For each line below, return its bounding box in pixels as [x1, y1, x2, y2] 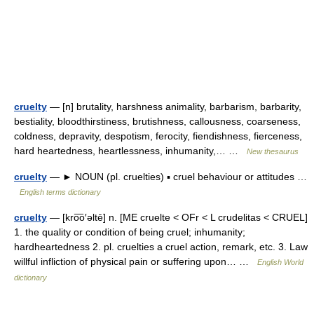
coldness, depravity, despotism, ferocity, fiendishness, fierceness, [14, 130, 302, 142]
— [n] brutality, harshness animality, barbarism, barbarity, [47, 101, 301, 112]
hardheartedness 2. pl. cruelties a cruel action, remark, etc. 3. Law [14, 241, 308, 252]
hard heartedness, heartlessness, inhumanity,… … [14, 145, 247, 156]
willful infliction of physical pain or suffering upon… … [14, 256, 257, 267]
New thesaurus [247, 147, 299, 156]
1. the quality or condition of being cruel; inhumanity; [14, 226, 245, 238]
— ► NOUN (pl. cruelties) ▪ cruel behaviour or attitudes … [47, 171, 307, 182]
